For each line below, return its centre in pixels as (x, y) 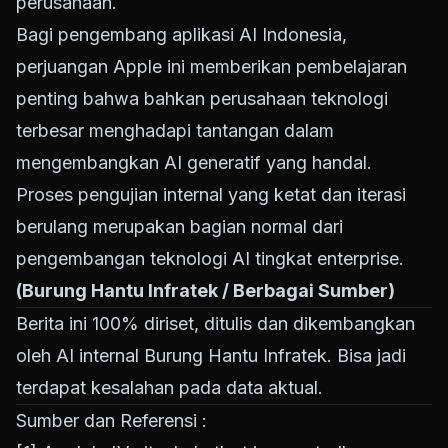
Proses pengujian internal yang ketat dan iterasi (211, 195)
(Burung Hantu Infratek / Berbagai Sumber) (205, 291)
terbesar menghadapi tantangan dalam (175, 131)
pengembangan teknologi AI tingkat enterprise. (210, 259)
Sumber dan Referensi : (111, 421)
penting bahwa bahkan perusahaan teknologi (202, 99)
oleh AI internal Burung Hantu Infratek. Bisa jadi (211, 356)
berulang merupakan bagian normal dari (179, 227)
